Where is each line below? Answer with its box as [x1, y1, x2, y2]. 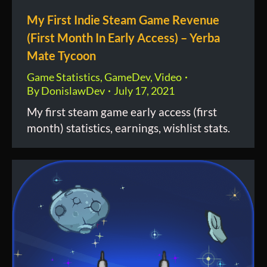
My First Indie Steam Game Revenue [27, 13, 219, 27]
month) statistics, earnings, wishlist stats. [27, 121, 230, 135]
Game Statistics [27, 70, 100, 83]
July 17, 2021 [114, 84, 175, 97]
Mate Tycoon [27, 48, 96, 63]
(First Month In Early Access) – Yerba [27, 30, 220, 45]
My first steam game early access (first [27, 105, 217, 119]
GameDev [104, 70, 150, 83]
